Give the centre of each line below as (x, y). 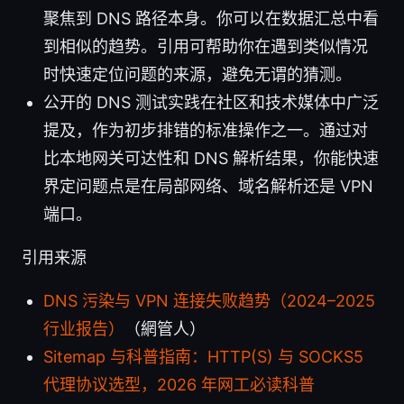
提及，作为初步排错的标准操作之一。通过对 (206, 130)
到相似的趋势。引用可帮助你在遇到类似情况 (206, 46)
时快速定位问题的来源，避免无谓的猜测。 (197, 74)
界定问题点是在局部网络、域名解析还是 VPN (208, 186)
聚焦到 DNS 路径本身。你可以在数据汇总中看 (211, 18)
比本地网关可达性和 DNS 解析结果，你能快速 (211, 158)
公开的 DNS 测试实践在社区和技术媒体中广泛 (211, 102)
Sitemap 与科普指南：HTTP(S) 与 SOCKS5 (203, 356)
